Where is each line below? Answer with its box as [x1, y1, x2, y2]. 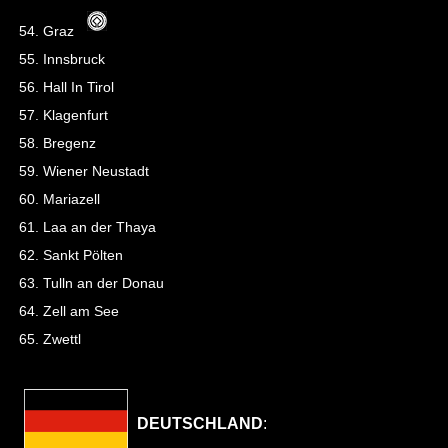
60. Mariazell [19, 191, 100, 207]
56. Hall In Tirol [19, 79, 118, 95]
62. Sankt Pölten [19, 247, 123, 263]
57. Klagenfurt [19, 107, 108, 123]
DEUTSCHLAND [133, 415, 263, 432]
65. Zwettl [19, 331, 81, 347]
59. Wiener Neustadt [19, 163, 149, 179]
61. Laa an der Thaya [19, 219, 156, 235]
